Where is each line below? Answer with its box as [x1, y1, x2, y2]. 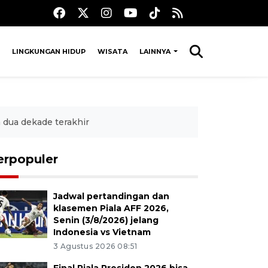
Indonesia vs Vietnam [53, 227, 151, 237]
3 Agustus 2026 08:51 [53, 242, 138, 251]
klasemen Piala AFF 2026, [53, 203, 169, 214]
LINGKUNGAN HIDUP [11, 47, 86, 56]
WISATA [97, 47, 127, 56]
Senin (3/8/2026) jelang [53, 215, 159, 226]
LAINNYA [139, 47, 172, 56]
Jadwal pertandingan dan [53, 191, 169, 202]
